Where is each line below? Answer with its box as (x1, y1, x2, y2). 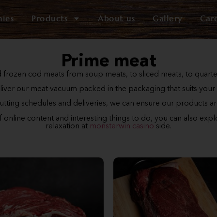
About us (98, 14, 136, 23)
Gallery (153, 14, 183, 23)
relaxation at (46, 122, 90, 130)
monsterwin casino (90, 122, 154, 130)
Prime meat (61, 53, 156, 71)
